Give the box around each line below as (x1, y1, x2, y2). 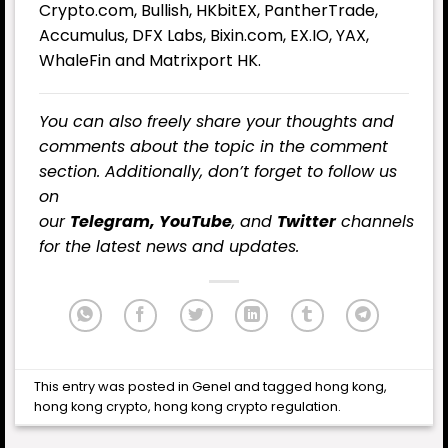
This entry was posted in (34, 377, 193, 395)
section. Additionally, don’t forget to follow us (39, 160, 397, 184)
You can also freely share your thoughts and (39, 110, 394, 134)
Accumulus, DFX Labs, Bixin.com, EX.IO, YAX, (39, 23, 369, 47)
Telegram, (70, 210, 159, 234)
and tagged (231, 377, 316, 395)
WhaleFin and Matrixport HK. (39, 48, 261, 72)
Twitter (277, 210, 336, 234)
